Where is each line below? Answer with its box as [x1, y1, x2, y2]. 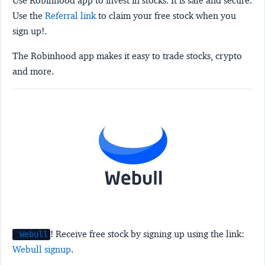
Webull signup [12, 244, 71, 256]
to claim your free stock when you [96, 10, 236, 22]
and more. [12, 66, 54, 77]
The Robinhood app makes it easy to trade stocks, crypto [12, 50, 242, 62]
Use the [12, 10, 45, 22]
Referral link [45, 10, 96, 22]
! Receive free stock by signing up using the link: [50, 228, 245, 240]
